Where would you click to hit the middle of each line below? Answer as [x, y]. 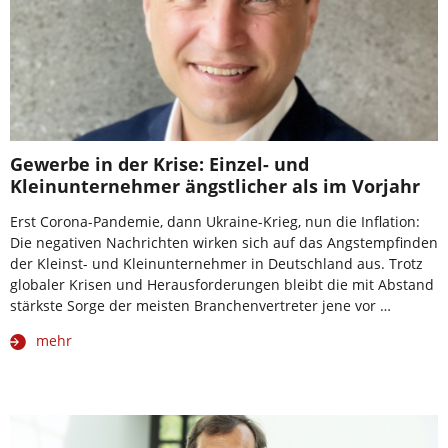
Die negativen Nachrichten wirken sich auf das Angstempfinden [224, 242]
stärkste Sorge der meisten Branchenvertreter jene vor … [200, 305]
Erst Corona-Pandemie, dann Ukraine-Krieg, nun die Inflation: [215, 221]
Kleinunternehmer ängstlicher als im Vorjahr [215, 185]
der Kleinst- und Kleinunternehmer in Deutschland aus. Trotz [216, 263]
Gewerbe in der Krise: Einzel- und [159, 163]
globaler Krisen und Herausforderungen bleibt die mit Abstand [222, 284]
